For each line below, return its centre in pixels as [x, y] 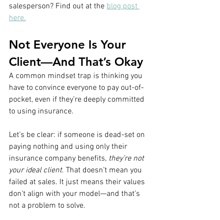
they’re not [127, 158]
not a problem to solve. [47, 206]
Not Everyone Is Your [69, 44]
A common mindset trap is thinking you [77, 76]
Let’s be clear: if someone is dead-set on [78, 135]
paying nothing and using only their [69, 147]
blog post [123, 6]
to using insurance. [41, 111]
